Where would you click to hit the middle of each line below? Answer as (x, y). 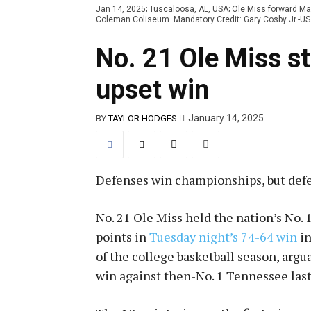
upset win (152, 90)
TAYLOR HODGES (143, 118)
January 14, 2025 (226, 118)
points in (123, 236)
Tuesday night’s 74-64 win (223, 236)
